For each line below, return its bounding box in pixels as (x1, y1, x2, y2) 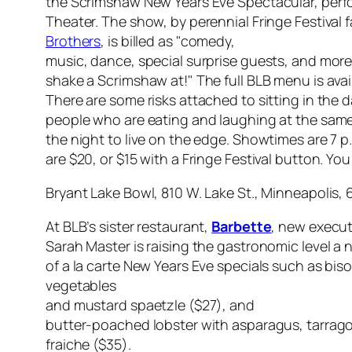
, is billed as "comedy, (101, 31, 235, 51)
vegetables (46, 276, 117, 295)
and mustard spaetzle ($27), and (46, 295, 255, 315)
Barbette (211, 217, 272, 236)
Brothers (46, 31, 101, 51)
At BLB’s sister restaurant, (46, 217, 212, 236)
